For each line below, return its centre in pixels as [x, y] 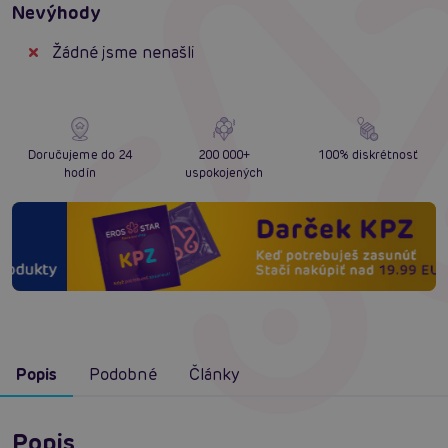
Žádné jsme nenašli [123, 53]
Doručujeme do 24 [80, 155]
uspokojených [224, 173]
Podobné [123, 374]
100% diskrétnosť [368, 155]
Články [214, 374]
